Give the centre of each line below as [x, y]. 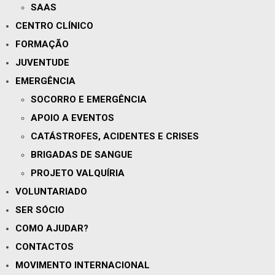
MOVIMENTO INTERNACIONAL [83, 265]
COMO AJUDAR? [52, 228]
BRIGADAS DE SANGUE [82, 155]
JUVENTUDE [42, 63]
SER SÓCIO [40, 210]
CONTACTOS [45, 247]
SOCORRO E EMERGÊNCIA [89, 99]
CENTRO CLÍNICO [54, 26]
